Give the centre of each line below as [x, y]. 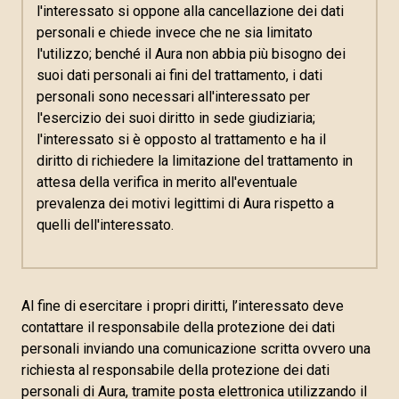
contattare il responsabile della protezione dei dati [178, 327]
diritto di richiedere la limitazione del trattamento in [195, 161]
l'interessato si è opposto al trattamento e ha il [181, 139]
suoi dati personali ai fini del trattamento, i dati [179, 75]
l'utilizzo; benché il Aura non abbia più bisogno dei [191, 54]
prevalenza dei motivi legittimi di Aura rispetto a [185, 204]
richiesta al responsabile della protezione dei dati [175, 370]
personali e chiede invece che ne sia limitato [175, 33]
